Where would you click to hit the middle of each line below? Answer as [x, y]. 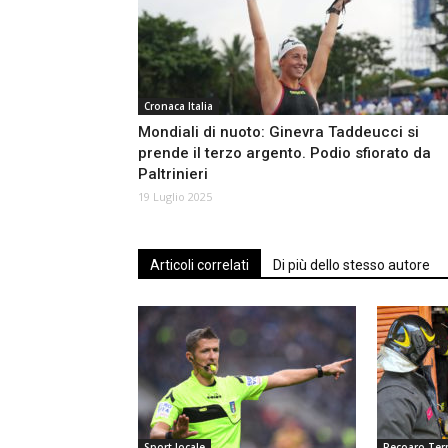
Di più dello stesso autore [351, 264]
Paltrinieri [173, 173]
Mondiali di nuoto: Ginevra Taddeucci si [278, 131]
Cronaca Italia [178, 105]
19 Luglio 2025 [175, 196]
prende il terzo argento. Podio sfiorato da [284, 152]
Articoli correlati [199, 264]
